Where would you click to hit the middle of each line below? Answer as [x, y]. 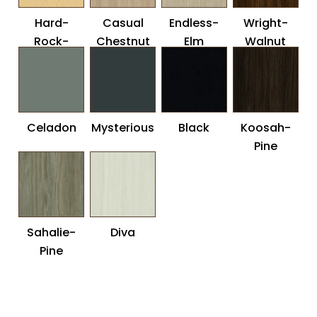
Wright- [265, 23]
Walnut [266, 42]
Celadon [51, 127]
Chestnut [123, 42]
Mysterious [123, 127]
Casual [123, 23]
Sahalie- [52, 232]
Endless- [194, 23]
